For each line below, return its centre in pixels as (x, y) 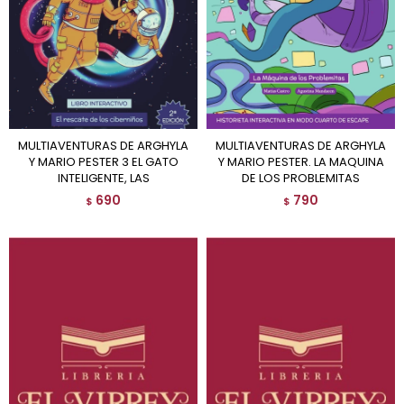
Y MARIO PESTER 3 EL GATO (103, 161)
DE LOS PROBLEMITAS (301, 178)
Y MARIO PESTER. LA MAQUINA (301, 161)
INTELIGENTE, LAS (103, 178)
